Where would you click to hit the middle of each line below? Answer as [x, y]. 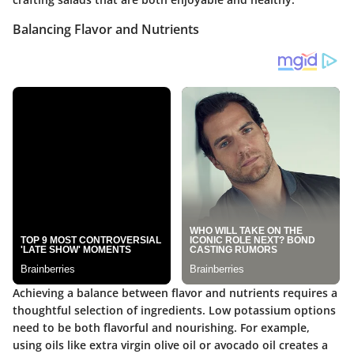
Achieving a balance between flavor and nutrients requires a [175, 293]
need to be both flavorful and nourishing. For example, [161, 328]
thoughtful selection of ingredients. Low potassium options [174, 311]
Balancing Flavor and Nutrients [106, 30]
